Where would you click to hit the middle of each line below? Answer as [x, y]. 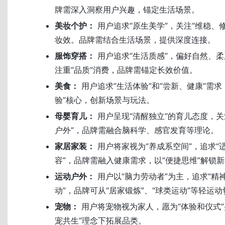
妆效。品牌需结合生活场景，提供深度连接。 [135, 40]
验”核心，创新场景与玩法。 [104, 100]
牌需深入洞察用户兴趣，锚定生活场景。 [127, 10]
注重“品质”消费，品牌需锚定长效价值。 [126, 70]
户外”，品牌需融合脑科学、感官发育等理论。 [137, 130]
